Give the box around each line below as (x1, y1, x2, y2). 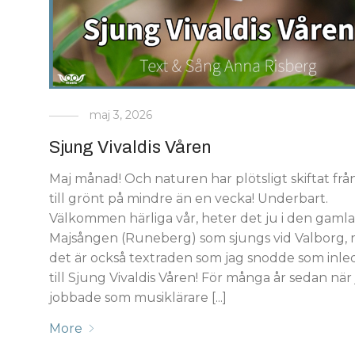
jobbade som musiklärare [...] (49, 289, 227, 305)
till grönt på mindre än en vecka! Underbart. (49, 190, 329, 206)
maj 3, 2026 (90, 107, 153, 122)
